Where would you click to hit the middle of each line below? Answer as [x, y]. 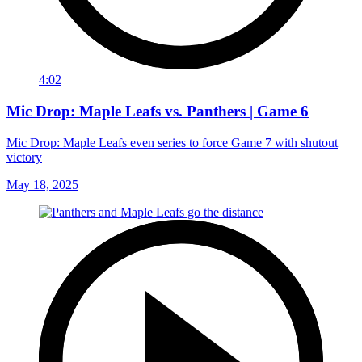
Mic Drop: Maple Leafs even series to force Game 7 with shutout [172, 142]
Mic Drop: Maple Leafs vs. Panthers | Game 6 [158, 111]
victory [24, 157]
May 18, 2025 [42, 184]
